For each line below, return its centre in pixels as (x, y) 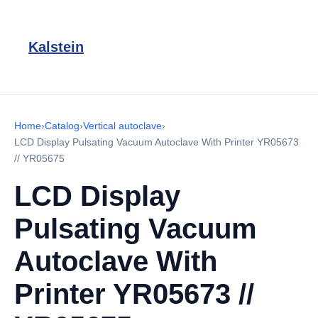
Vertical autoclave (122, 126)
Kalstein (56, 47)
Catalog (62, 126)
